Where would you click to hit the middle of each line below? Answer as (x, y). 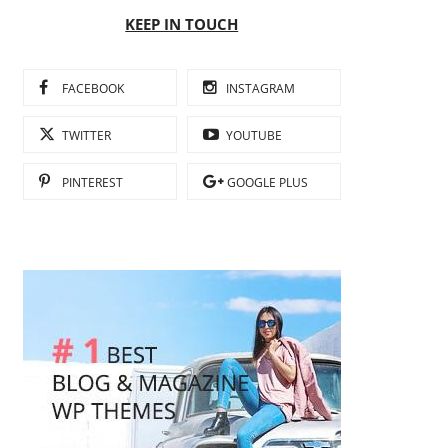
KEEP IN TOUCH (182, 24)
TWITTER (86, 136)
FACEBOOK (92, 89)
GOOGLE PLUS (268, 183)
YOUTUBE (253, 136)
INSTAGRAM (260, 89)
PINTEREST (92, 183)
